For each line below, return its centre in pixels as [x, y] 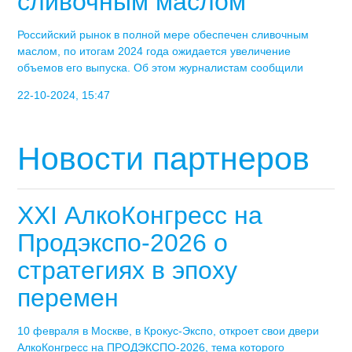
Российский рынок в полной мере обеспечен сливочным [163, 34]
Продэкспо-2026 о [123, 243]
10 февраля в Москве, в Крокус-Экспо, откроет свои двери [169, 331]
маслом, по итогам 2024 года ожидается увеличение [154, 51]
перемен [68, 298]
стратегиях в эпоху [128, 271]
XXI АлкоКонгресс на [140, 216]
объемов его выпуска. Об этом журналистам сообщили [161, 67]
